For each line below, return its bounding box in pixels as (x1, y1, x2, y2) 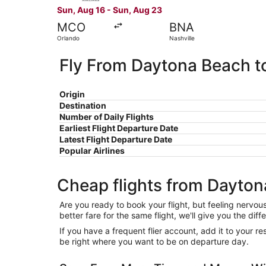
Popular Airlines (59, 145, 125, 156)
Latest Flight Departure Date (59, 134, 172, 144)
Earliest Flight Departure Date (59, 122, 178, 133)
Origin (59, 88, 85, 99)
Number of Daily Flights (59, 111, 154, 122)
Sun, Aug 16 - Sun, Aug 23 (57, 4, 162, 15)
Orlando (57, 34, 80, 42)
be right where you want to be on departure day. (59, 236, 249, 246)
